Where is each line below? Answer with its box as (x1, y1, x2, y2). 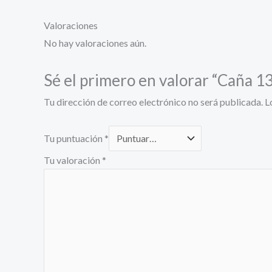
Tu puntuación (44, 132, 104, 144)
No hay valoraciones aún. (44, 37, 146, 49)
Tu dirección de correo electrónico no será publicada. (44, 95, 263, 107)
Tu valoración (44, 154, 102, 166)
